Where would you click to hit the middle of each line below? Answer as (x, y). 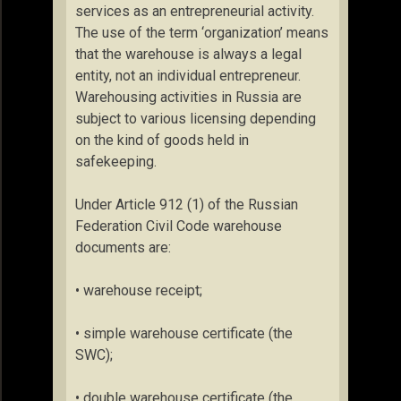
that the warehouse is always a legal (188, 54)
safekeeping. (116, 162)
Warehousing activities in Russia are (188, 97)
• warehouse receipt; (139, 290)
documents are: (123, 247)
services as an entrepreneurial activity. (195, 11)
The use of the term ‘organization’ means (202, 33)
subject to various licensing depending (196, 119)
